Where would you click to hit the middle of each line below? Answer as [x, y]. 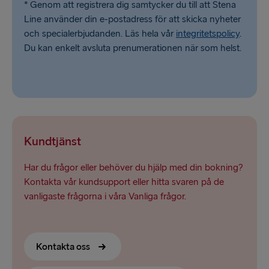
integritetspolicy [208, 34]
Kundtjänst [53, 141]
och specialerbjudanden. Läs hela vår [100, 34]
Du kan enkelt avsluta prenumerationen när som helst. [133, 48]
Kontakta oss [64, 247]
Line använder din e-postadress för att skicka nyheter [132, 19]
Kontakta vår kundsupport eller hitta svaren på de [124, 182]
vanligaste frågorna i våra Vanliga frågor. [105, 196]
